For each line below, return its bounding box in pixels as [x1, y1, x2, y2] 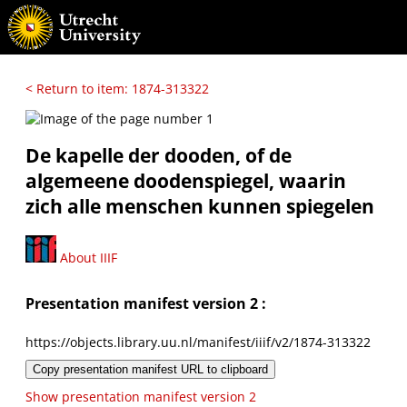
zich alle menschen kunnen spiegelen [25, 194, 374, 220]
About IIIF [56, 248, 117, 266]
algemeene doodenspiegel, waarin [25, 168, 346, 194]
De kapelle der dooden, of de [25, 143, 292, 169]
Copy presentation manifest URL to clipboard [33, 362, 268, 376]
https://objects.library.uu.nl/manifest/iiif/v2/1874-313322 [25, 333, 371, 351]
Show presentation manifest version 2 [25, 387, 256, 405]
